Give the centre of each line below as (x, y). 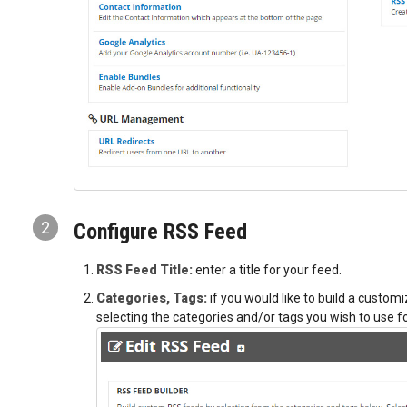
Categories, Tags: (151, 298)
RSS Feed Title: (144, 269)
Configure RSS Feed (160, 232)
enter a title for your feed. (267, 269)
